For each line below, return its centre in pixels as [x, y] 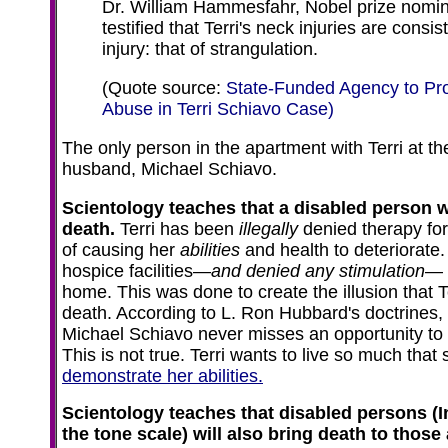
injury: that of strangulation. [210, 49]
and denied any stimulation [318, 271]
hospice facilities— [136, 271]
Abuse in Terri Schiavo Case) [218, 109]
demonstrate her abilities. [162, 376]
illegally [268, 229]
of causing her [121, 250]
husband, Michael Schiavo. [172, 169]
